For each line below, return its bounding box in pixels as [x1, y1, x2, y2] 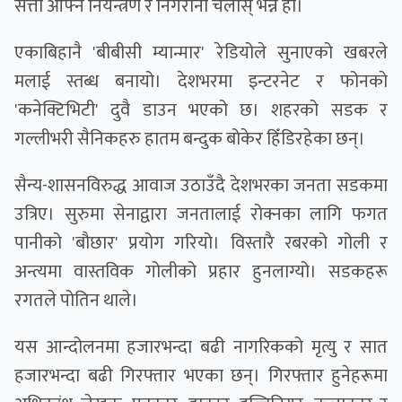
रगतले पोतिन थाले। [14, 285, 138, 317]
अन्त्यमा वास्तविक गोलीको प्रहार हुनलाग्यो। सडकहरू [14, 257, 388, 288]
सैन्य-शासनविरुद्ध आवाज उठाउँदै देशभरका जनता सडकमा [14, 170, 388, 202]
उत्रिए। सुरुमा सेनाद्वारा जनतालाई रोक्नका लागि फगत [14, 199, 388, 231]
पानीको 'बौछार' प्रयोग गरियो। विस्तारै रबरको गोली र [14, 228, 388, 259]
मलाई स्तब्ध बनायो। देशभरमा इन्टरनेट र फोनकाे [14, 66, 388, 98]
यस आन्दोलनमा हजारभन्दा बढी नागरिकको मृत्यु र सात [14, 332, 388, 363]
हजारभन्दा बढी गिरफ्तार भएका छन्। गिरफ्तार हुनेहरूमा [14, 361, 388, 392]
